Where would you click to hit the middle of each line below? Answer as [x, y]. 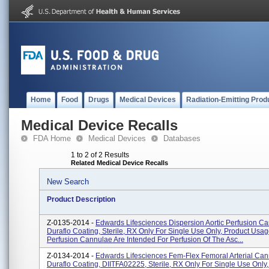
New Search [68, 182]
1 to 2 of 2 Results [100, 155]
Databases [182, 138]
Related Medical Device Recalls [119, 163]
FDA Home [52, 138]
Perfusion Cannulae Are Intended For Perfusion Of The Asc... [145, 240]
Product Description [81, 199]
